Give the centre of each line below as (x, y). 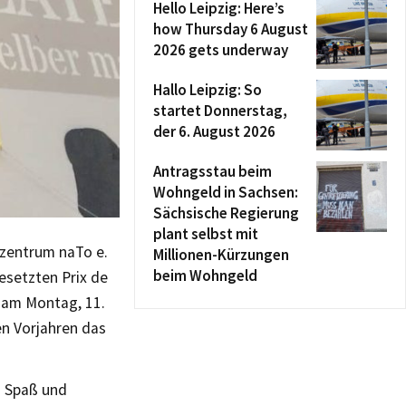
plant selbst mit (206, 234)
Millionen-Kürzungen (221, 255)
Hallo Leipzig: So (208, 90)
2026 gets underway (221, 50)
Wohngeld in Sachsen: (226, 192)
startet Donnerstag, (220, 111)
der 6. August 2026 (214, 131)
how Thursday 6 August (231, 29)
